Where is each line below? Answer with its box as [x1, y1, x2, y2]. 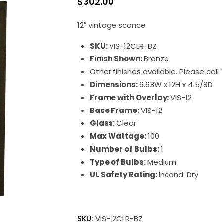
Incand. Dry [158, 169, 198, 180]
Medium [147, 157, 176, 167]
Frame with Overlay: [89, 92, 170, 103]
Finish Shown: [89, 54, 144, 64]
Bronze [143, 54, 169, 64]
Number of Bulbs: [89, 144, 161, 154]
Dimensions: [89, 79, 139, 90]
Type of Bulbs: [89, 157, 147, 167]
